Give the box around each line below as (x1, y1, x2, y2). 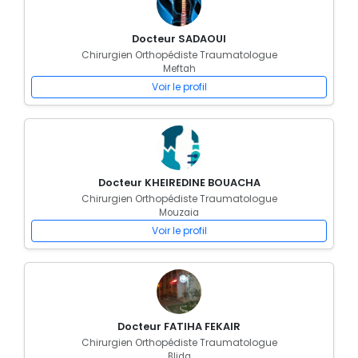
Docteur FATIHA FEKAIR (117, 320, 241, 333)
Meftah (162, 62, 196, 75)
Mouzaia (159, 206, 199, 219)
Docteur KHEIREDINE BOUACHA (97, 176, 261, 189)
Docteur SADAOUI (132, 32, 226, 46)
